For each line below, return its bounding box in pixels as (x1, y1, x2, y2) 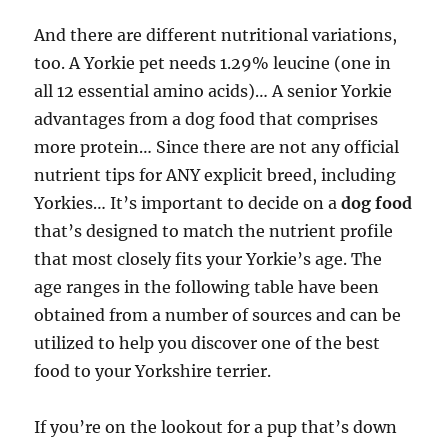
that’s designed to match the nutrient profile (34, 221, 394, 241)
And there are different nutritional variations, (34, 25, 398, 45)
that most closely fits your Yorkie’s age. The (34, 249, 383, 269)
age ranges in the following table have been (34, 277, 380, 297)
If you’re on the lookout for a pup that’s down (34, 417, 398, 437)
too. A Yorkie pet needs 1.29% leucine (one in (34, 53, 392, 73)
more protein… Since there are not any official (34, 137, 400, 157)
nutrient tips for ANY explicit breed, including (34, 165, 397, 185)
